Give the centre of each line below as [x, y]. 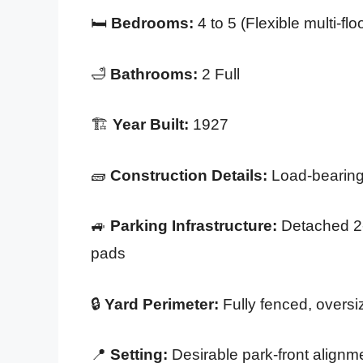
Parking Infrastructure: [194, 226]
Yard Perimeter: [162, 304]
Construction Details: [189, 175]
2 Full [219, 74]
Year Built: [151, 125]
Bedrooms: [152, 23]
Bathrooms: [154, 74]
